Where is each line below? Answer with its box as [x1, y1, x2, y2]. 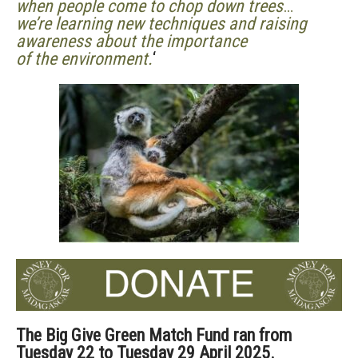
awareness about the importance [16, 31, 247, 51]
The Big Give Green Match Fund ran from [16, 324, 292, 345]
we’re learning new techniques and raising [16, 14, 307, 34]
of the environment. [16, 49, 153, 69]
